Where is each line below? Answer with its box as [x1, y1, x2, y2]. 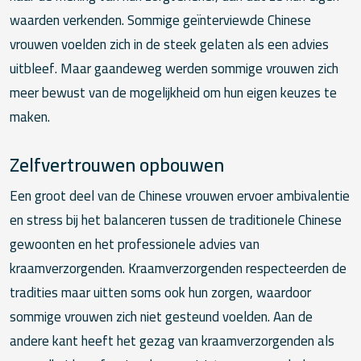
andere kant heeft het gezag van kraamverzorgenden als [10, 327, 334, 354]
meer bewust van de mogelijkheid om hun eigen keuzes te [10, 79, 337, 106]
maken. [10, 103, 50, 130]
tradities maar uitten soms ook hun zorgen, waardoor [10, 279, 311, 305]
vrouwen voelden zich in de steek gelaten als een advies [10, 31, 329, 57]
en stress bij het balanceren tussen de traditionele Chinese [10, 206, 342, 233]
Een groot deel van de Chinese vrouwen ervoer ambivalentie [10, 182, 350, 209]
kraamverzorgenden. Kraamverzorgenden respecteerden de [10, 255, 346, 281]
